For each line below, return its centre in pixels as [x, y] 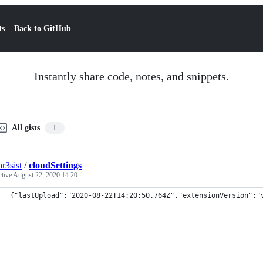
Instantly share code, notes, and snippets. [131, 76]
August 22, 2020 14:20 [45, 175]
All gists [26, 128]
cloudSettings [55, 165]
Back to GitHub [43, 28]
